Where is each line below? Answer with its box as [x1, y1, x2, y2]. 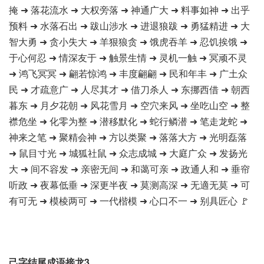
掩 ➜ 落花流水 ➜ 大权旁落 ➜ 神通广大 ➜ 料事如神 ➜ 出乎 [9, 3, 250, 16]
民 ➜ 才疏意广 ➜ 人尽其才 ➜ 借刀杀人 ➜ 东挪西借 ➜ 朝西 [9, 82, 250, 96]
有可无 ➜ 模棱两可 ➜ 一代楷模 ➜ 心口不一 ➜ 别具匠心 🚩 [9, 194, 249, 207]
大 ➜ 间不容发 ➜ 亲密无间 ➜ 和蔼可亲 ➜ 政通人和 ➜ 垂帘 [9, 162, 250, 176]
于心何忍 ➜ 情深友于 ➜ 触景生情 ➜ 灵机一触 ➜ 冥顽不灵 [9, 51, 247, 64]
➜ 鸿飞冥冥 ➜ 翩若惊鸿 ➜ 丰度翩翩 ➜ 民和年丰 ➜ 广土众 [9, 67, 247, 80]
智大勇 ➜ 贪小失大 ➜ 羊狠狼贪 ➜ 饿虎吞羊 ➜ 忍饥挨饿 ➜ [9, 35, 247, 48]
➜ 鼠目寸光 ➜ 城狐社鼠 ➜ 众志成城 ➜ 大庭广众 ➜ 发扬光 [9, 146, 247, 160]
